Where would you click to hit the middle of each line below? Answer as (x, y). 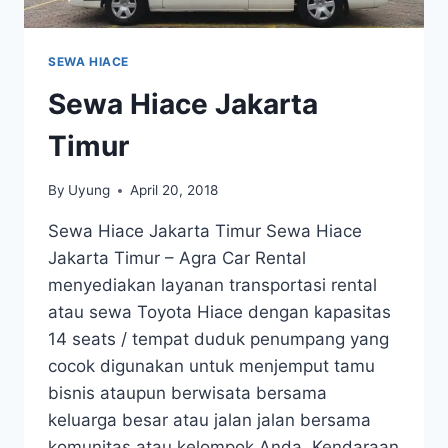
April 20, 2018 (174, 190)
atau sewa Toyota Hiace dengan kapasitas (219, 312)
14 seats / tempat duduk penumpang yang (218, 339)
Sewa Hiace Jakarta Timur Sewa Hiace (205, 231)
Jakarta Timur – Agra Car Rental (177, 258)
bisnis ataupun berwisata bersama (187, 393)
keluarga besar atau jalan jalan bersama (209, 420)
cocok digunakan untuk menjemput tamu (211, 366)
